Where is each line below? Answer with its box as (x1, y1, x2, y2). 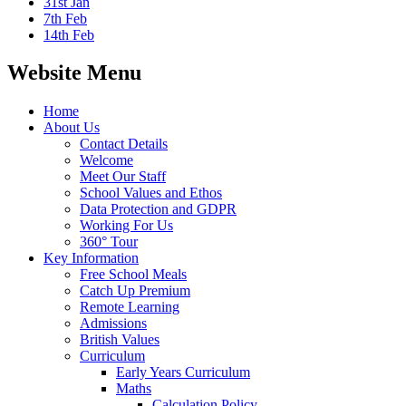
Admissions (80, 315, 147, 332)
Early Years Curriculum (116, 364, 250, 381)
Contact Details (80, 136, 168, 152)
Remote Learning (80, 299, 179, 315)
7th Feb (43, 10, 87, 26)
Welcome (80, 152, 133, 169)
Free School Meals (80, 266, 187, 283)
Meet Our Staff (80, 169, 166, 185)
